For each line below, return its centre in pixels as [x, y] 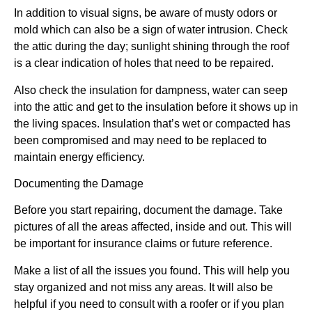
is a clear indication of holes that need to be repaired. [144, 63]
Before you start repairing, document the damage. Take [148, 210]
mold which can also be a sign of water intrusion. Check [151, 30]
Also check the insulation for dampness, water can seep [151, 90]
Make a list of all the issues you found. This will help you [152, 270]
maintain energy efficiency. [79, 157]
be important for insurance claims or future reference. [143, 244]
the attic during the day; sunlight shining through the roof [151, 47]
